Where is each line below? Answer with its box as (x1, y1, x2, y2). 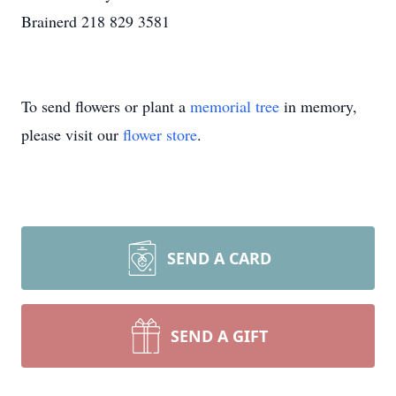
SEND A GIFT (171, 325, 268, 346)
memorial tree (190, 95, 279, 117)
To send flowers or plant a (21, 95, 190, 117)
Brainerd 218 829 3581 (21, 11, 170, 32)
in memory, (279, 95, 357, 117)
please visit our (21, 124, 123, 145)
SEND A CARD (167, 247, 271, 269)
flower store (123, 124, 197, 145)
